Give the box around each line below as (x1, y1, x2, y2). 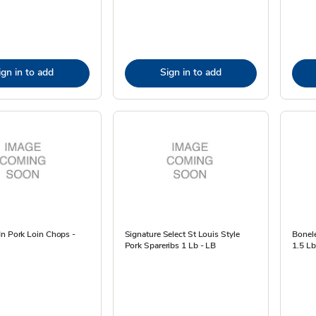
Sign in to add (159, 66, 221, 79)
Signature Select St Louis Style (124, 229, 240, 240)
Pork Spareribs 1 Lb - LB (124, 240, 217, 251)
